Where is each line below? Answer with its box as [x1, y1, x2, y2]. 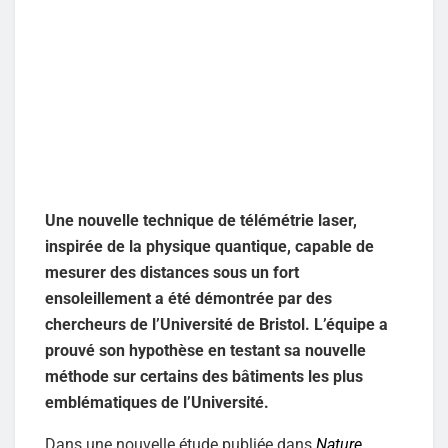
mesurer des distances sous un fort [45, 262, 299, 282]
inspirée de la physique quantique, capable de [45, 236, 374, 256]
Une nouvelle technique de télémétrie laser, [45, 210, 357, 230]
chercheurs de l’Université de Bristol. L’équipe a [45, 314, 388, 334]
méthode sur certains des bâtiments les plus [45, 366, 363, 386]
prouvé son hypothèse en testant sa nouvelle [45, 340, 366, 360]
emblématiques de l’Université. [45, 392, 269, 412]
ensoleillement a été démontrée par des [45, 288, 332, 308]
